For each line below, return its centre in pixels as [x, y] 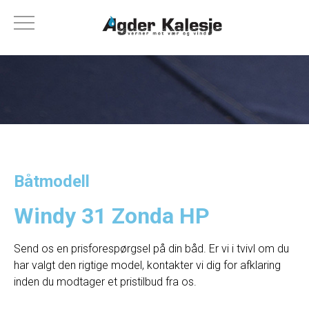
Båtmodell [52, 181]
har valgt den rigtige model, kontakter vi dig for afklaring [147, 265]
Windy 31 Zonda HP [112, 216]
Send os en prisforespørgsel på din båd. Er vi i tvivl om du [151, 249]
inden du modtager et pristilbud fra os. [105, 282]
